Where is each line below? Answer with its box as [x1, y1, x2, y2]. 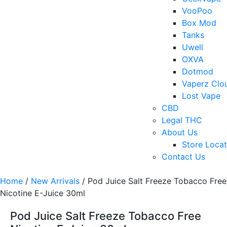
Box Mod [182, 18, 216, 28]
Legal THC [162, 115, 202, 126]
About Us [162, 127, 198, 138]
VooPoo [182, 6, 212, 16]
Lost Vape [182, 91, 220, 101]
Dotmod [182, 66, 213, 77]
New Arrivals [31, 176, 80, 186]
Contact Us [162, 152, 205, 162]
